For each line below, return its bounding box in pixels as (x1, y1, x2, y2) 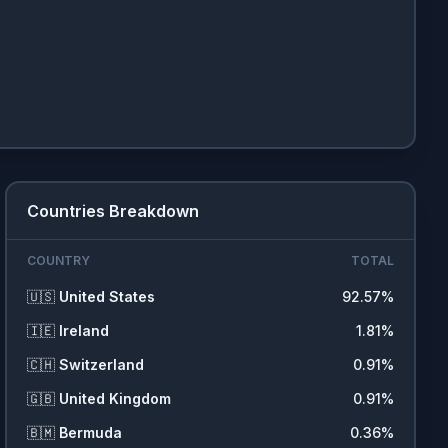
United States (59, 288, 156, 305)
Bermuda (59, 424, 123, 441)
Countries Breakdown (27, 201, 200, 221)
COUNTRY (27, 253, 91, 268)
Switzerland (59, 356, 145, 373)
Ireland (59, 322, 110, 339)
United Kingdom (59, 390, 172, 407)
